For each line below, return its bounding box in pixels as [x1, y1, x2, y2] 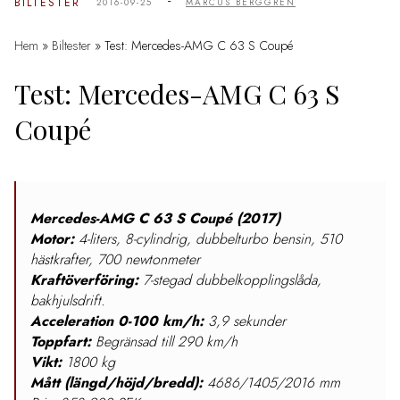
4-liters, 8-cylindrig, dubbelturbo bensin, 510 [74, 229, 342, 250]
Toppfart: [30, 331, 91, 353]
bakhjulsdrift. [30, 290, 105, 312]
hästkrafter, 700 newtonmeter [30, 249, 200, 271]
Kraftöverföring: [30, 270, 138, 291]
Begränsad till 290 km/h [91, 331, 237, 353]
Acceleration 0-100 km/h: [30, 311, 204, 332]
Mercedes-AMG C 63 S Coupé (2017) [30, 208, 280, 229]
